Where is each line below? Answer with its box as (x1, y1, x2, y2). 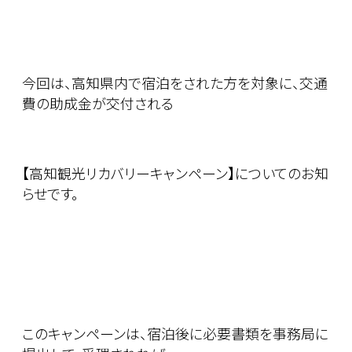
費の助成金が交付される (22, 93, 174, 114)
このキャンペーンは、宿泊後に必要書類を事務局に (22, 323, 328, 344)
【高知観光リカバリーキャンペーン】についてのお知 (22, 163, 328, 184)
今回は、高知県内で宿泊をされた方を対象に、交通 (22, 72, 328, 93)
